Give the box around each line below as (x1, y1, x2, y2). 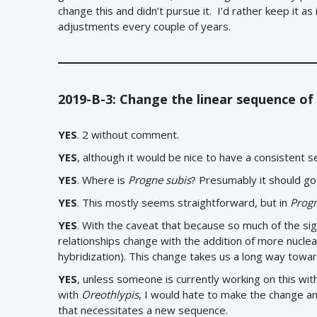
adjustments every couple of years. (58, 19, 231, 33)
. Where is (77, 173, 128, 187)
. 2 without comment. (77, 127, 179, 142)
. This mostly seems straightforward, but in (77, 195, 290, 209)
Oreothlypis (81, 287, 139, 301)
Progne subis (128, 173, 191, 187)
